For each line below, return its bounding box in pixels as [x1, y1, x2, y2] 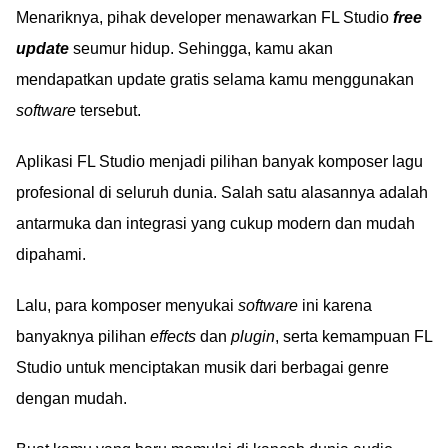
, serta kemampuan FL [275, 328, 432, 345]
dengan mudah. [16, 390, 127, 407]
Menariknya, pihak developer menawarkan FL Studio [16, 9, 393, 26]
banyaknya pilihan [16, 328, 150, 345]
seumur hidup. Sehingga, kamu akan [69, 40, 333, 57]
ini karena [298, 297, 372, 314]
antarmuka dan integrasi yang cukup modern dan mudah [16, 215, 415, 232]
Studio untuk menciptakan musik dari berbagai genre [16, 359, 389, 376]
